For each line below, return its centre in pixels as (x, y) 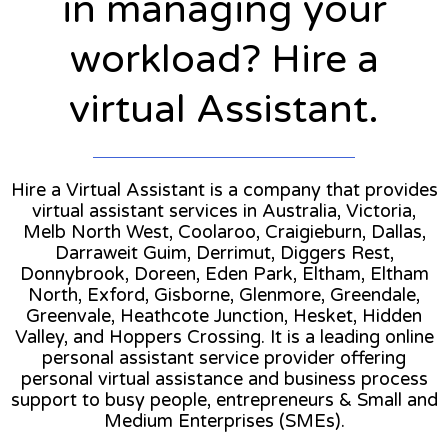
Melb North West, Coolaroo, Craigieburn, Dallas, (224, 231)
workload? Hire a (224, 59)
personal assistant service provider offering (224, 357)
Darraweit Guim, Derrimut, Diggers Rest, (224, 252)
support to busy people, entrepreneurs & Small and (224, 399)
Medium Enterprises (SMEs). (224, 420)
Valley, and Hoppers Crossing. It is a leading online (224, 336)
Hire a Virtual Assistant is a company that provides (224, 189)
